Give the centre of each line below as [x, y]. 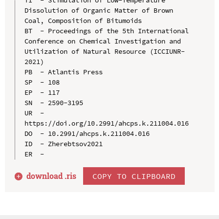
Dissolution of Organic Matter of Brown [99, 10]
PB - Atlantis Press [63, 72]
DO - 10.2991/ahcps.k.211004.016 [87, 133]
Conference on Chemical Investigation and [102, 41]
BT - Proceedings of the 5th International [106, 31]
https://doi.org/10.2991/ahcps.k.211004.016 [106, 123]
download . [47, 175]
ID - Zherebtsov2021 [63, 143]
